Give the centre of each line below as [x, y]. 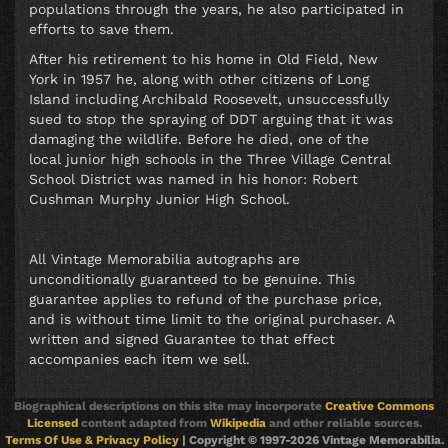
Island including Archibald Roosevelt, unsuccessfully [209, 99]
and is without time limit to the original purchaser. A [211, 319]
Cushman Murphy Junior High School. [159, 199]
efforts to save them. [101, 29]
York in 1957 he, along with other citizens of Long [199, 79]
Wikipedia [237, 422]
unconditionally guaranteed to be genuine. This [192, 279]
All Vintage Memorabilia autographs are [164, 259]
